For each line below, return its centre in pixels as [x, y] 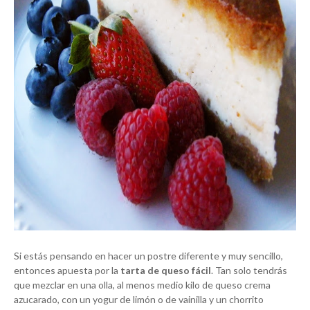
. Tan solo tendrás [249, 271]
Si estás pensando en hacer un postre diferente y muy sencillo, [148, 256]
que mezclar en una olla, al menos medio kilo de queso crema [142, 285]
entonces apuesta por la [67, 271]
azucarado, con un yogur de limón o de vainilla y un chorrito [139, 300]
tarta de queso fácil [166, 271]
